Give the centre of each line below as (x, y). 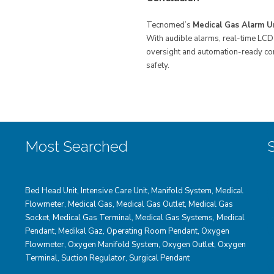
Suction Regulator (93, 258)
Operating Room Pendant (152, 231)
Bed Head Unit (51, 191)
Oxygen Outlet (188, 245)
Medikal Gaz (80, 231)
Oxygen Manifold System (113, 245)
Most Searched (76, 146)
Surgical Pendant (159, 258)
